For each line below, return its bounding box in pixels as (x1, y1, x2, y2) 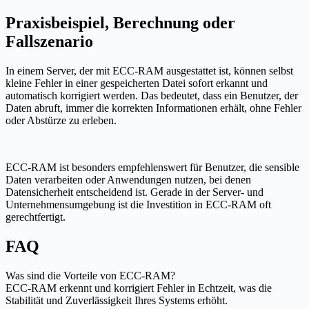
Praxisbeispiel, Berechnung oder (6, 14, 235, 32)
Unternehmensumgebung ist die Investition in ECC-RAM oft (6, 199, 271, 211)
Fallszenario (6, 32, 93, 51)
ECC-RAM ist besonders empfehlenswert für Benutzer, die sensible (6, 161, 299, 174)
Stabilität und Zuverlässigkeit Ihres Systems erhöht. (6, 294, 228, 306)
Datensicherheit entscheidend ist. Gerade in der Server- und (6, 186, 263, 199)
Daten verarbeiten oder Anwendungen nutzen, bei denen (6, 174, 251, 186)
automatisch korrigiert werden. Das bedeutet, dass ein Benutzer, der (6, 90, 298, 102)
